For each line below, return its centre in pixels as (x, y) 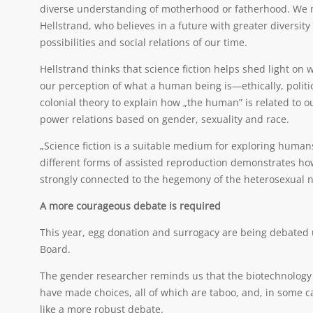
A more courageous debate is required (130, 206)
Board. (55, 249)
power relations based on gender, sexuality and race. (165, 119)
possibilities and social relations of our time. (144, 42)
